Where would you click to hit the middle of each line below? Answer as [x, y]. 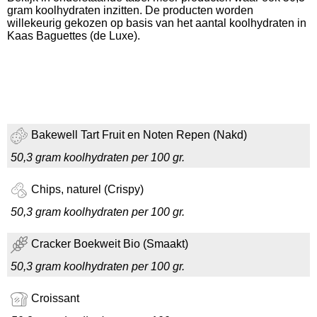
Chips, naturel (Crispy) [87, 190]
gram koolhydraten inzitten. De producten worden [130, 10]
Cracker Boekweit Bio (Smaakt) [110, 244]
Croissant [55, 299]
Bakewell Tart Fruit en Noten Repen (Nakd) [139, 135]
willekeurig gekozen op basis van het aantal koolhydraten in [157, 23]
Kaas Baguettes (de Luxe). [74, 36]
